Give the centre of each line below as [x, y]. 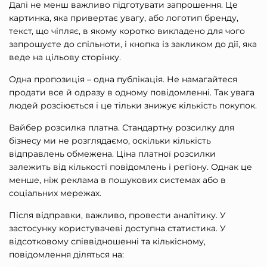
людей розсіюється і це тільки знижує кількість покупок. [133, 106]
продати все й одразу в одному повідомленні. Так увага [132, 93]
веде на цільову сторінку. [65, 58]
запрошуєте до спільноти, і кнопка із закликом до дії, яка [133, 44]
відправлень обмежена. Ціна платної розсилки [112, 154]
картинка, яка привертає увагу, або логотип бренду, [124, 18]
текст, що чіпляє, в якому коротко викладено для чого [127, 31]
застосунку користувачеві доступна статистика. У [117, 229]
